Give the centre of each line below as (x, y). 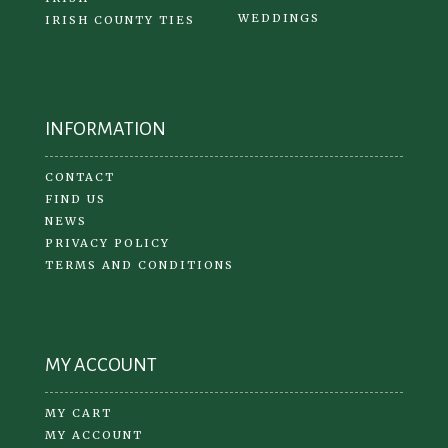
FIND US (75, 198)
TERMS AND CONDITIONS (139, 264)
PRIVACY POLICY (107, 242)
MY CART (78, 412)
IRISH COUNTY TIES (120, 19)
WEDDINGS (278, 17)
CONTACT (80, 176)
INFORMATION (105, 128)
